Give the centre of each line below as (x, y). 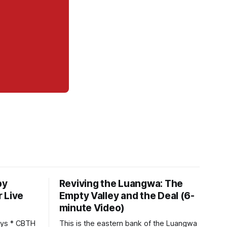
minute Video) (92, 208)
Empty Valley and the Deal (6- (127, 196)
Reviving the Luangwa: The (121, 184)
